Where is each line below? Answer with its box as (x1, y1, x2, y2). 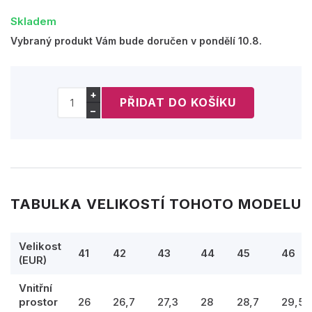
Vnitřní (19, 281, 52, 295)
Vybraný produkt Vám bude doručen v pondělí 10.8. (10, 34, 262, 47)
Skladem (10, 14, 56, 28)
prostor (19, 295, 58, 309)
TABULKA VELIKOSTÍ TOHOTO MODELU (10, 195, 302, 212)
